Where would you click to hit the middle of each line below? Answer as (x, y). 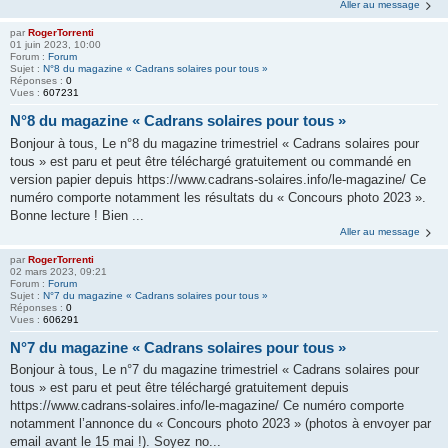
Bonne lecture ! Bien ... (77, 215)
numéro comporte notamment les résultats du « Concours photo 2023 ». (218, 197)
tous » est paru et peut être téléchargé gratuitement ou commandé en (210, 161)
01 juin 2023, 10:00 (55, 45)
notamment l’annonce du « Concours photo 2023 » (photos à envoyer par (220, 424)
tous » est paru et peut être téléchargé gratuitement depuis (179, 388)
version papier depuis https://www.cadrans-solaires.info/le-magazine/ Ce (218, 179)
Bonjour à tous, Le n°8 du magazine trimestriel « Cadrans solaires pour (214, 143)
